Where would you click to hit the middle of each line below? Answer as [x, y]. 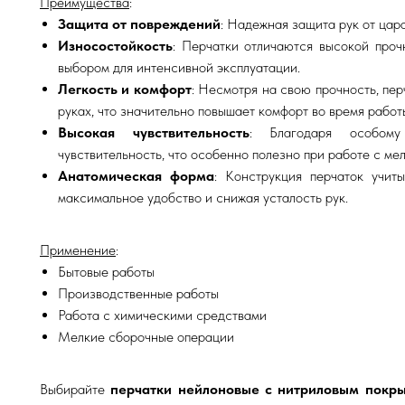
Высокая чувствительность [154, 132]
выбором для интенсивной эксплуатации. [179, 67]
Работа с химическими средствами [162, 315]
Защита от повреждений [139, 24]
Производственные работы [138, 293]
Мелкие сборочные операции [146, 336]
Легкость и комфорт [125, 89]
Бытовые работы [106, 271]
